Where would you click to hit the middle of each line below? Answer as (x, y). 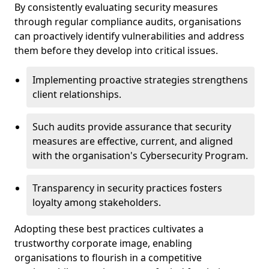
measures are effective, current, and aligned (133, 141)
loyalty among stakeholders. (97, 202)
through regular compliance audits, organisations (128, 22)
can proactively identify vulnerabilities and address (129, 36)
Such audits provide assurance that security (132, 127)
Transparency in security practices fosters (127, 188)
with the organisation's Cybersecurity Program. (140, 156)
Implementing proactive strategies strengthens (140, 80)
